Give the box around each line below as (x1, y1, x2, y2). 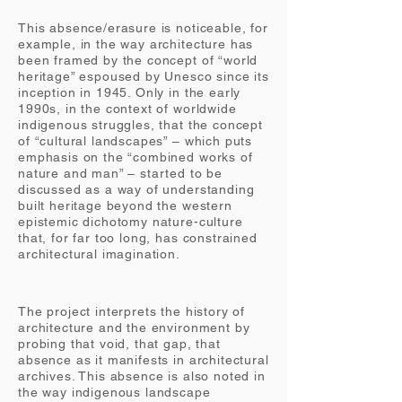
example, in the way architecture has (18, 37, 254, 51)
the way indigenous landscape (18, 385, 211, 399)
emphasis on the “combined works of (18, 150, 253, 164)
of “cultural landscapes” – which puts (18, 134, 253, 148)
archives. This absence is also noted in (18, 369, 266, 383)
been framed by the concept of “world (18, 53, 258, 67)
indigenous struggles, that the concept (18, 118, 263, 132)
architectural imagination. (18, 247, 180, 261)
